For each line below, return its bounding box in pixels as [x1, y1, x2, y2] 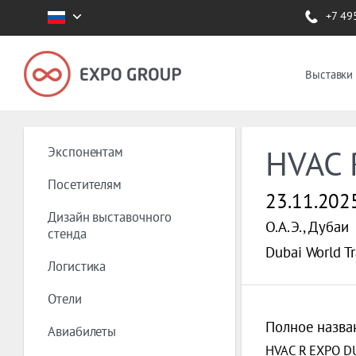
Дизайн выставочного [48, 208, 172, 225]
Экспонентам [48, 143, 124, 160]
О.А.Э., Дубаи [265, 217, 349, 236]
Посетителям [48, 176, 122, 192]
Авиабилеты [48, 323, 117, 339]
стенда [48, 225, 87, 242]
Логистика [48, 257, 106, 274]
